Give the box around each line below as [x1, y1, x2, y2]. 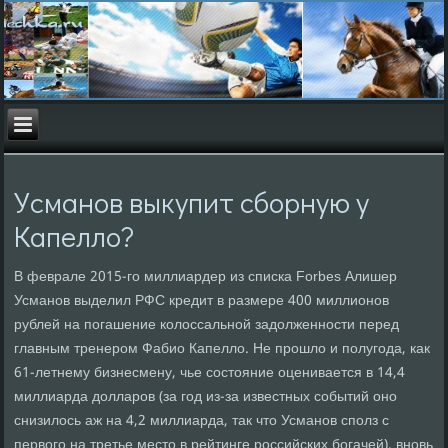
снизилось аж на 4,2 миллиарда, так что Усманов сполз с [14, 409, 390, 434]
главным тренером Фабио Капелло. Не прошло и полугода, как [14, 337, 431, 362]
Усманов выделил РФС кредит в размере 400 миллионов [14, 289, 390, 314]
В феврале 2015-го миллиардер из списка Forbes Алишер [14, 265, 398, 290]
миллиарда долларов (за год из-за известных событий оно [14, 385, 398, 410]
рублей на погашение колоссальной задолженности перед [14, 313, 400, 338]
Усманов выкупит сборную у [14, 183, 370, 222]
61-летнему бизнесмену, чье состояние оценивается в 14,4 [14, 361, 406, 386]
